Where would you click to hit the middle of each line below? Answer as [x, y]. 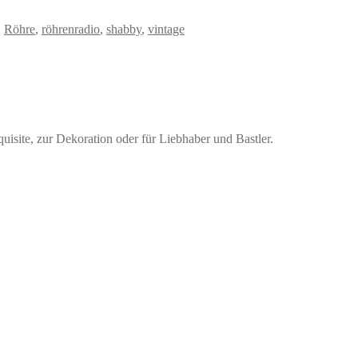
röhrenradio [71, 29]
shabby [124, 29]
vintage [166, 29]
